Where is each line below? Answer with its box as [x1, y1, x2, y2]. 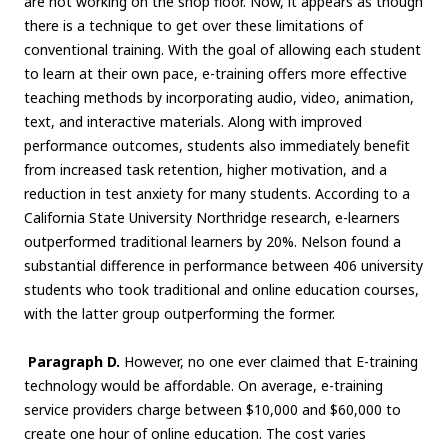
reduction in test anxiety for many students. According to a [24, 184, 410, 204]
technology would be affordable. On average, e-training [24, 376, 383, 396]
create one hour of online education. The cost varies [24, 424, 366, 444]
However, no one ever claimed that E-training [124, 352, 418, 372]
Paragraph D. [28, 352, 124, 372]
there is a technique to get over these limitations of [24, 16, 363, 36]
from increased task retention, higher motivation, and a [24, 160, 387, 180]
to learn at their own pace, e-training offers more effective [24, 64, 407, 84]
